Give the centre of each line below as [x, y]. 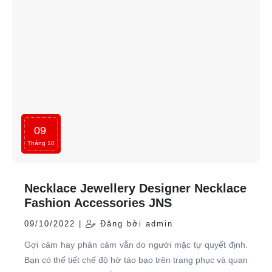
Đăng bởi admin [135, 223]
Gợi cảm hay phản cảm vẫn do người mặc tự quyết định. [136, 244]
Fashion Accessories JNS [98, 202]
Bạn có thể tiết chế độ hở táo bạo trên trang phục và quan [136, 260]
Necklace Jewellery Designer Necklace [135, 188]
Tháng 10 [41, 143]
